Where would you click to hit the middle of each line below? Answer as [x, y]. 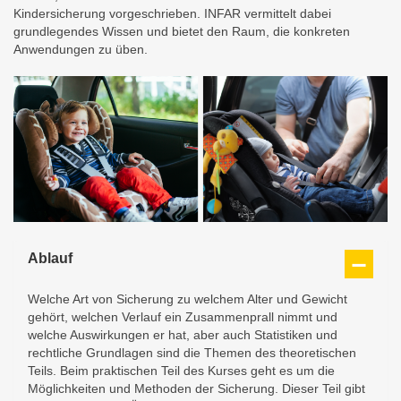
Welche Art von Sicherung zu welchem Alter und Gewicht [188, 299]
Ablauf [50, 258]
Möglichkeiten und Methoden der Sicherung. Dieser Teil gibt [196, 388]
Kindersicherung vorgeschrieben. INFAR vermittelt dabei [172, 13]
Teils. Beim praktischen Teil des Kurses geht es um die [181, 370]
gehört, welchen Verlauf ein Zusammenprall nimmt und [183, 316]
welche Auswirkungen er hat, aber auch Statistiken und [183, 334]
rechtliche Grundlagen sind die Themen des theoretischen [192, 352]
